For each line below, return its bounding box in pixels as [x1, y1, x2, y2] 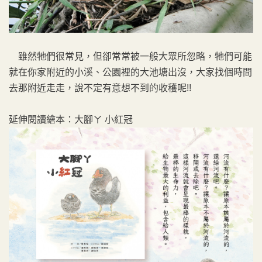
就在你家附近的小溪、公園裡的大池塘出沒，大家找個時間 [9, 67, 252, 78]
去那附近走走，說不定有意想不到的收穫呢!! [9, 83, 191, 94]
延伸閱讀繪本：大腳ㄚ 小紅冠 [9, 115, 133, 125]
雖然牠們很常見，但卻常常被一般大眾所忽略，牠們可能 [9, 51, 252, 62]
